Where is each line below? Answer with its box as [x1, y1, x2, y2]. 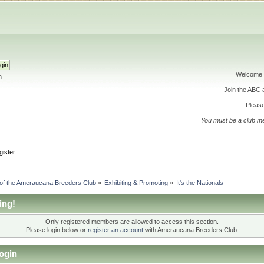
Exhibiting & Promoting [104, 179, 168, 186]
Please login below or [25, 226, 88, 234]
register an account [87, 226, 143, 234]
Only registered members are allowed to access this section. [45, 218, 219, 226]
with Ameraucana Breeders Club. [143, 226, 239, 234]
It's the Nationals [176, 179, 224, 186]
